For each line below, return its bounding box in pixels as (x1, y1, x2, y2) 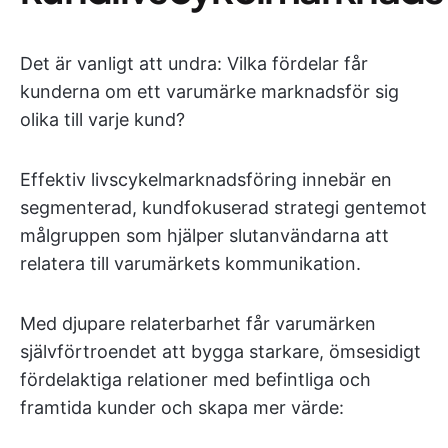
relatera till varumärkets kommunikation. (20, 253, 361, 274)
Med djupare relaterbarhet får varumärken (20, 313, 376, 334)
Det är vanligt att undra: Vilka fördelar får (20, 53, 368, 74)
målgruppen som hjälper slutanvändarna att (20, 225, 389, 246)
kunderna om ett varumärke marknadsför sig (20, 81, 399, 102)
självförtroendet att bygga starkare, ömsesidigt (20, 341, 421, 362)
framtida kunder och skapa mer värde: (20, 397, 344, 418)
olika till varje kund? (20, 109, 185, 130)
